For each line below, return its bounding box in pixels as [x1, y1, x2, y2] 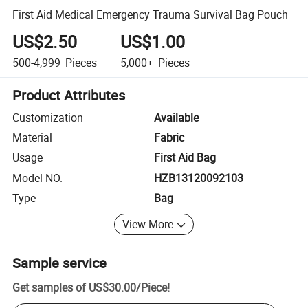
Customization [12, 109, 84, 125]
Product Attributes [12, 85, 126, 104]
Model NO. [12, 170, 63, 186]
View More [122, 217, 174, 232]
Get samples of [12, 279, 87, 295]
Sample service [12, 253, 107, 272]
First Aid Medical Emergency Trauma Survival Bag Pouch [12, 6, 289, 22]
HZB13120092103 [154, 170, 243, 186]
